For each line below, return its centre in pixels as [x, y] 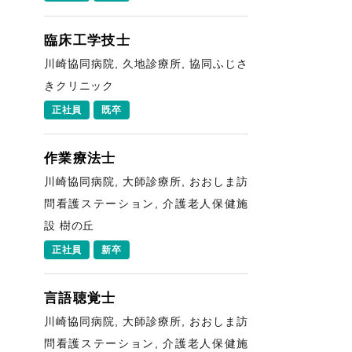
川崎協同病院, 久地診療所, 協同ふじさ [146, 64]
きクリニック [79, 86]
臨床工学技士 [88, 40]
